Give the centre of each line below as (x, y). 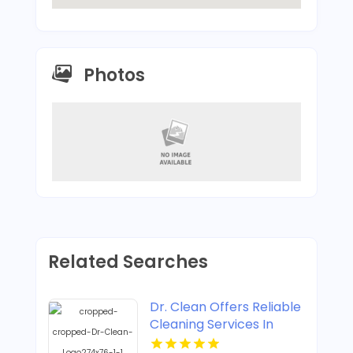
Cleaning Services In (211, 325)
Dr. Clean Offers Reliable (225, 307)
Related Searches (128, 262)
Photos (114, 75)
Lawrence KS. (190, 342)
